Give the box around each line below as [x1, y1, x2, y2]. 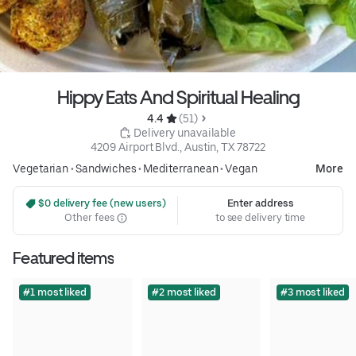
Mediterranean [143, 162, 219, 176]
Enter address [226, 197, 294, 210]
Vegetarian [13, 162, 69, 176]
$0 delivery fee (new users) [36, 197, 166, 210]
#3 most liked [280, 286, 345, 299]
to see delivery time [215, 211, 306, 224]
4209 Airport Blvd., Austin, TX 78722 [91, 141, 265, 154]
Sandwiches [75, 162, 137, 176]
